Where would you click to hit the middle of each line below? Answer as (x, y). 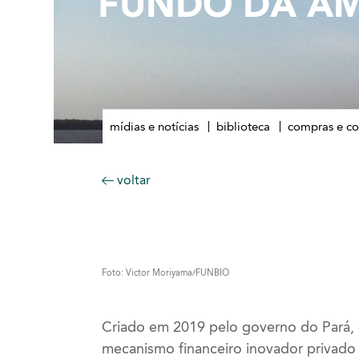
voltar (132, 179)
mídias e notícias (154, 126)
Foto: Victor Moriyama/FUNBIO (165, 272)
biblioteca (243, 126)
